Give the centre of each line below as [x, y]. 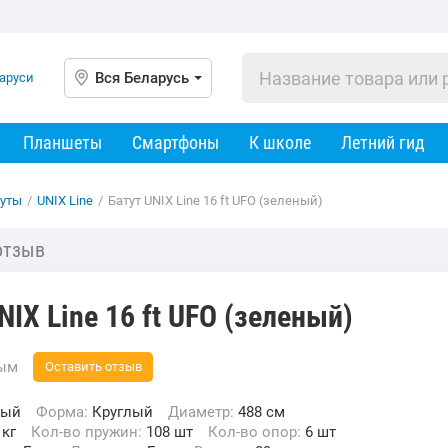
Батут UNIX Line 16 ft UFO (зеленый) [215, 200]
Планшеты [62, 142]
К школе [280, 142]
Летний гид [383, 142]
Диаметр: [208, 412]
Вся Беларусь [142, 78]
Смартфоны [175, 142]
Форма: [70, 412]
